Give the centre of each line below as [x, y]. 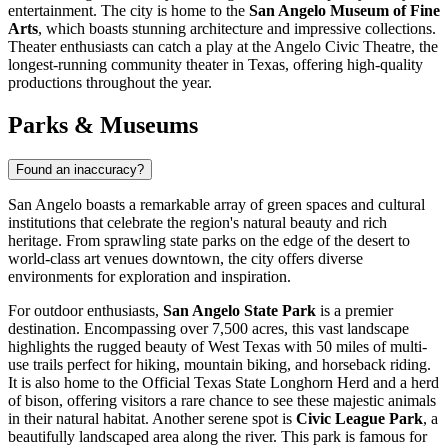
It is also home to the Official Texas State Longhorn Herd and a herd [223, 382]
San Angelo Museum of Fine [344, 11]
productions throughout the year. [110, 83]
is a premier [354, 310]
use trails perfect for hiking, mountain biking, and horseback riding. [219, 364]
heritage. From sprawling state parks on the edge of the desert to [209, 240]
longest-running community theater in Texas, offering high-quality [215, 65]
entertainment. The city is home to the [128, 11]
